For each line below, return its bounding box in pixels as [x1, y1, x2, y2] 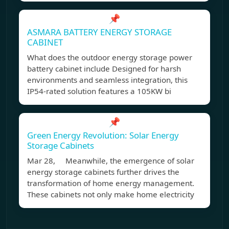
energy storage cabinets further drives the [27, 167, 179, 177]
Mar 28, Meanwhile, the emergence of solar [27, 155, 194, 166]
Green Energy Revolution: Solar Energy [27, 129, 179, 142]
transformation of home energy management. [27, 178, 194, 189]
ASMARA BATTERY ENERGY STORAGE [27, 26, 172, 38]
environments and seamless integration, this [27, 75, 188, 85]
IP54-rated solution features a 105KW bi [27, 86, 171, 97]
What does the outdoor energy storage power [27, 52, 192, 63]
